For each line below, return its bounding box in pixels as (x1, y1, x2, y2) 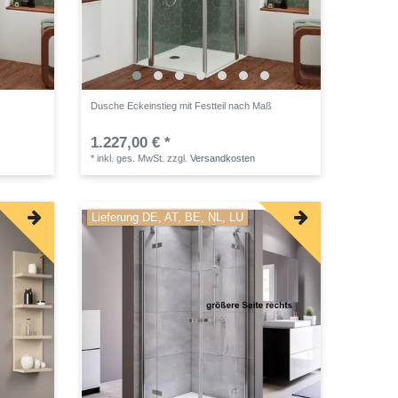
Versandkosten (190, 152, 256, 163)
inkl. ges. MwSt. (97, 152, 165, 163)
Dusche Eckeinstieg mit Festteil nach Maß (91, 99, 273, 111)
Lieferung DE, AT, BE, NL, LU (92, 211, 243, 224)
